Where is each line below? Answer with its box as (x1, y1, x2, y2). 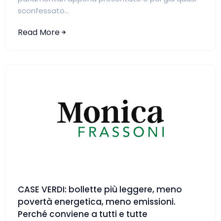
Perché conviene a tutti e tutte (18, 208, 147, 220)
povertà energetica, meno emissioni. (18, 195, 176, 208)
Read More (18, 27, 60, 38)
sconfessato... (18, 5, 69, 16)
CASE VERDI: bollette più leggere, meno (18, 183, 182, 195)
